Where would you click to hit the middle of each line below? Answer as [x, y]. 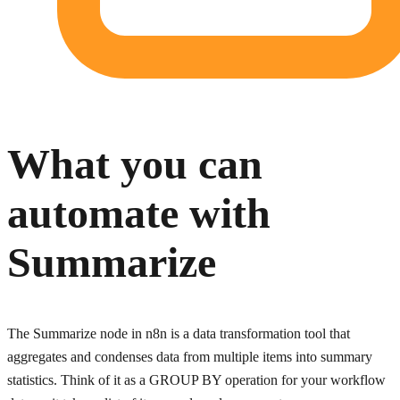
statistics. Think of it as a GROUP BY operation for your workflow [196, 380]
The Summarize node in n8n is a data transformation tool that [179, 334]
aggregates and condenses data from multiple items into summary [190, 357]
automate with [139, 213]
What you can [135, 164]
